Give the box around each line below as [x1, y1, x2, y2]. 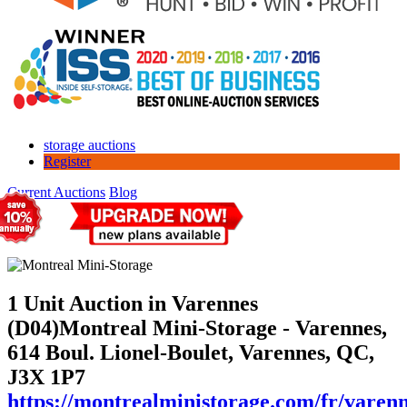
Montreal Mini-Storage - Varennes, [59, 315, 387, 340]
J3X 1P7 [7, 364, 85, 389]
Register [44, 153, 91, 169]
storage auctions [44, 136, 135, 153]
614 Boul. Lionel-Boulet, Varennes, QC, [7, 340, 374, 364]
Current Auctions [7, 184, 105, 200]
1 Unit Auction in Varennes [7, 291, 258, 315]
